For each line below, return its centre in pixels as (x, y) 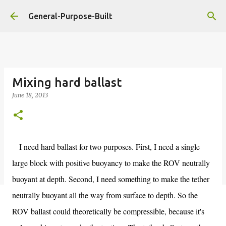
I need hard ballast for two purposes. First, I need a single (106, 147)
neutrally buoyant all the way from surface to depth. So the (105, 195)
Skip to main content (113, 13)
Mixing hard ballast (67, 82)
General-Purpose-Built (70, 16)
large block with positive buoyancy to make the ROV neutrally (111, 163)
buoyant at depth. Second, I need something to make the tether (111, 179)
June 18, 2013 (30, 95)
